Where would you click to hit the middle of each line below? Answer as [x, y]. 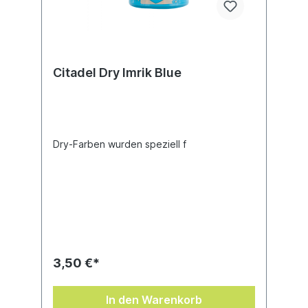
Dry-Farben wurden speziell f [120, 144]
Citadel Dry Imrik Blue [117, 73]
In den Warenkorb [154, 300]
